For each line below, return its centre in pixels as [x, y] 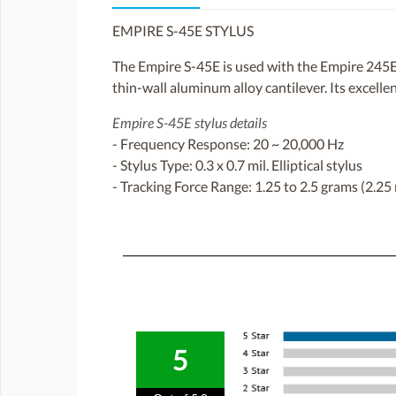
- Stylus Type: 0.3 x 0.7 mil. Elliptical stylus [237, 164]
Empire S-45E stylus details [190, 122]
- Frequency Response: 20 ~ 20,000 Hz [228, 143]
